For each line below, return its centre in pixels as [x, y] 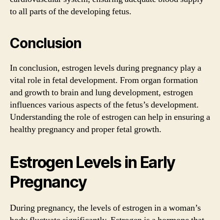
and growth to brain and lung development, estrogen [101, 93]
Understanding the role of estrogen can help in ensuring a [110, 117]
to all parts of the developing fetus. [71, 12]
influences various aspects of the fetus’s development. [104, 105]
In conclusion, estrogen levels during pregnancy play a [106, 68]
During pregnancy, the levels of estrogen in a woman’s [105, 208]
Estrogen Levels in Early [93, 162]
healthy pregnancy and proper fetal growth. [86, 129]
